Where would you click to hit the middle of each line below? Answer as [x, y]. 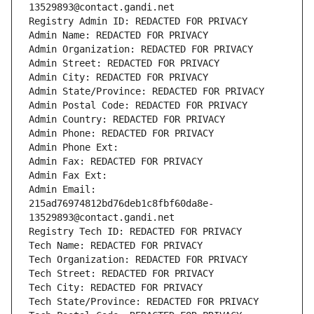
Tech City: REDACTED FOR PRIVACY [116, 288]
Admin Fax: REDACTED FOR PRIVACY [116, 162]
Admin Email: [62, 190]
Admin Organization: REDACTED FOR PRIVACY [141, 49]
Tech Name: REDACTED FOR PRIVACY [116, 246]
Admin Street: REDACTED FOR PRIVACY [124, 63]
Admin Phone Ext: [74, 148]
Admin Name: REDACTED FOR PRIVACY [118, 35]
